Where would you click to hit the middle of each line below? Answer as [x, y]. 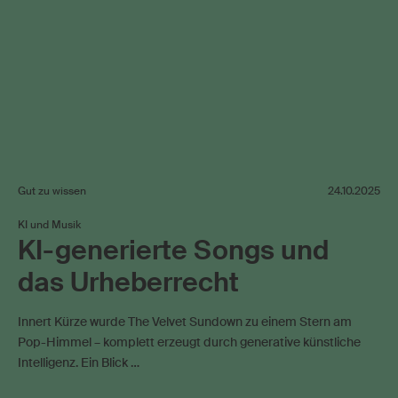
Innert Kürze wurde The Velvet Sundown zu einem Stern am [185, 322]
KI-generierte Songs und [173, 251]
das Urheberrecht [128, 283]
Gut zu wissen [52, 191]
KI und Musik [49, 225]
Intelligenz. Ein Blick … [79, 363]
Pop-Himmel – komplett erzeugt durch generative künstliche [189, 342]
